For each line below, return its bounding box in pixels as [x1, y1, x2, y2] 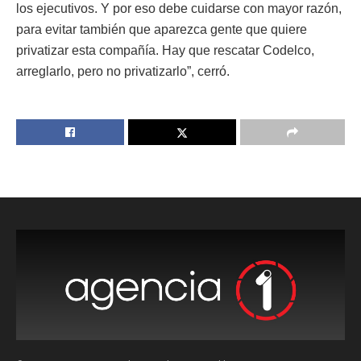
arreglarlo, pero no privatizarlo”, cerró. [16, 64, 230, 78]
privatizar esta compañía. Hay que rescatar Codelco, [16, 43, 314, 57]
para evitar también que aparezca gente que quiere [16, 22, 307, 36]
